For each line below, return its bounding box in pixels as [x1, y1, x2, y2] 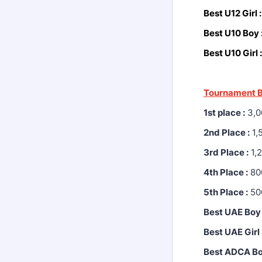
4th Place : [204, 167, 248, 178]
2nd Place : [204, 127, 250, 138]
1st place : [204, 107, 245, 118]
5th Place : [204, 187, 248, 198]
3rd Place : [204, 147, 249, 158]
